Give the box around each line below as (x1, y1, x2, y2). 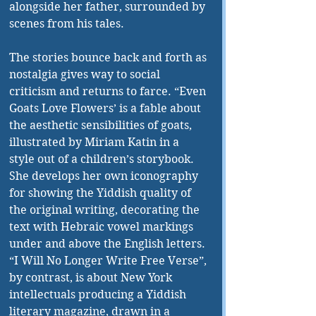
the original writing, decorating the (9, 203, 202, 217)
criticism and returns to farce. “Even (9, 85, 209, 99)
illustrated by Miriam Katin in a (9, 135, 182, 150)
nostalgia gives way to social (9, 68, 163, 82)
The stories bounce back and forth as (9, 51, 209, 65)
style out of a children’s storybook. (9, 152, 197, 166)
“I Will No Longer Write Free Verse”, (9, 254, 209, 268)
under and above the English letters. (9, 237, 208, 251)
